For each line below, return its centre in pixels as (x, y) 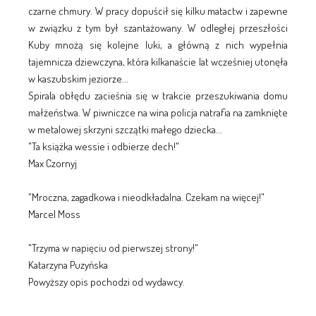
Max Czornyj (52, 163)
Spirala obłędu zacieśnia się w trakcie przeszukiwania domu (158, 95)
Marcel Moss (54, 214)
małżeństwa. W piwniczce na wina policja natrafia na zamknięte (158, 112)
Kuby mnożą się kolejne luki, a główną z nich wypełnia (158, 44)
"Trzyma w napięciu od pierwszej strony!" (113, 248)
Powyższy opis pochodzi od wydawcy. (106, 281)
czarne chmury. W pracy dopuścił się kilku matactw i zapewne (158, 11)
